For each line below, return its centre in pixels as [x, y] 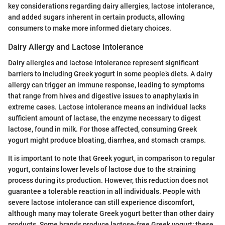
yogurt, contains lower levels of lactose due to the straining [102, 169]
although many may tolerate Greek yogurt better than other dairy [111, 213]
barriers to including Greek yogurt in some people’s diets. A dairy [110, 74]
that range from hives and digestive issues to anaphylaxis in [103, 96]
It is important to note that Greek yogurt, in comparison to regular [111, 158]
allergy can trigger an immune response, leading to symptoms [106, 85]
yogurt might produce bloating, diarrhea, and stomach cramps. [107, 140]
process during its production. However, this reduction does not [108, 180]
